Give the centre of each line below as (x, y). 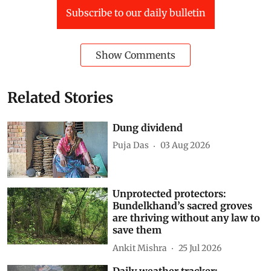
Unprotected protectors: (170, 194)
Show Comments (135, 55)
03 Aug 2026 (185, 145)
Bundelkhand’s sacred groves (183, 206)
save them (137, 230)
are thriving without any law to (187, 218)
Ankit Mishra (140, 248)
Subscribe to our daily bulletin (135, 12)
